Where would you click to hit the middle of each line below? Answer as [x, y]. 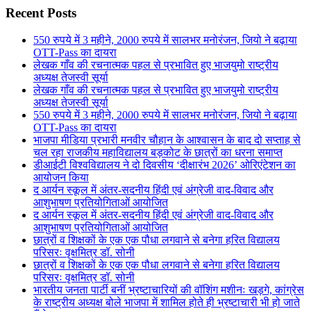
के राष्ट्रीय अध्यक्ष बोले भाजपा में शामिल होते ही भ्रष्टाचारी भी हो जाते [167, 302]
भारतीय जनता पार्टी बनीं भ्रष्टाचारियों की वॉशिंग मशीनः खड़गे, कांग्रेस [169, 289]
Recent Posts [41, 13]
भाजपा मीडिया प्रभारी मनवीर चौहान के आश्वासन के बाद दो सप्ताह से [167, 140]
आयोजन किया [61, 177]
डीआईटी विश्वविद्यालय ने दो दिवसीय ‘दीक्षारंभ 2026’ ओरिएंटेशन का [165, 165]
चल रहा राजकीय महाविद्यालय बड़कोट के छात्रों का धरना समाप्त [158, 152]
